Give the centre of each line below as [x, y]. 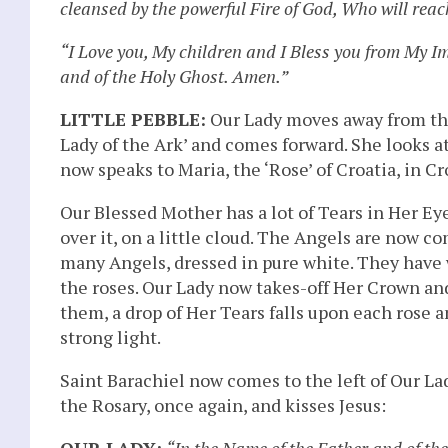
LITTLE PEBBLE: [133, 118]
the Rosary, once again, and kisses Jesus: [223, 404]
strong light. [110, 336]
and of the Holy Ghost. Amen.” [174, 75]
